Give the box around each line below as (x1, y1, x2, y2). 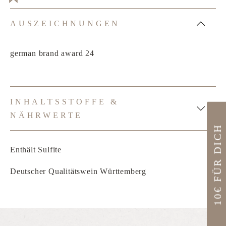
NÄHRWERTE (10, 111, 83, 120)
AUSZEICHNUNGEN (10, 19, 121, 28)
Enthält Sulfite (10, 145, 62, 154)
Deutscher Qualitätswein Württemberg (10, 167, 146, 176)
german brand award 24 (10, 49, 94, 58)
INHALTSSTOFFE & (10, 97, 119, 106)
